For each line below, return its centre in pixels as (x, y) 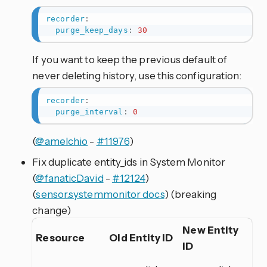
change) (52, 210)
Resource (60, 237)
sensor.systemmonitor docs (100, 194)
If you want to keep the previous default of (130, 59)
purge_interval (89, 111)
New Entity (211, 229)
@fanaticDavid (69, 178)
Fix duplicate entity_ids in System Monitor (129, 162)
